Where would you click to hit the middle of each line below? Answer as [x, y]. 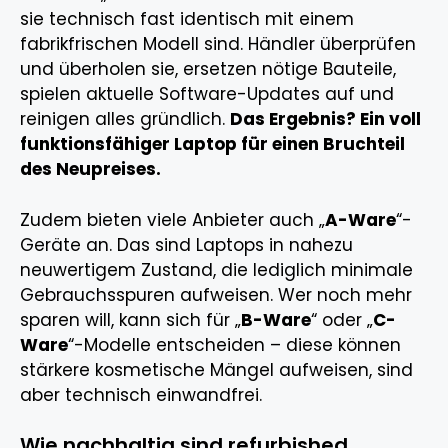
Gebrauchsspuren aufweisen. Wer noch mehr [216, 294]
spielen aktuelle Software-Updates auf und [207, 94]
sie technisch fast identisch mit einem [187, 19]
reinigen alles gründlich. [125, 119]
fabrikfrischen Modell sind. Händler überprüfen [218, 44]
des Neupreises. [90, 169]
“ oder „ [342, 319]
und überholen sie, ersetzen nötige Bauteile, [208, 69]
